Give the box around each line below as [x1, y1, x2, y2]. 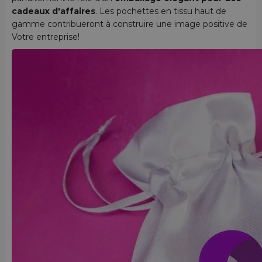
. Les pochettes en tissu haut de [95, 5, 226, 16]
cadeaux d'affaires [12, 5, 95, 16]
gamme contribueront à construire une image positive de [12, 18, 247, 29]
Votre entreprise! [12, 31, 80, 42]
